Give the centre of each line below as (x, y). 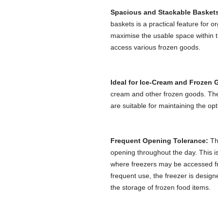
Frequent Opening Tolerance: (159, 140)
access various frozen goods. (155, 47)
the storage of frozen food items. (161, 187)
